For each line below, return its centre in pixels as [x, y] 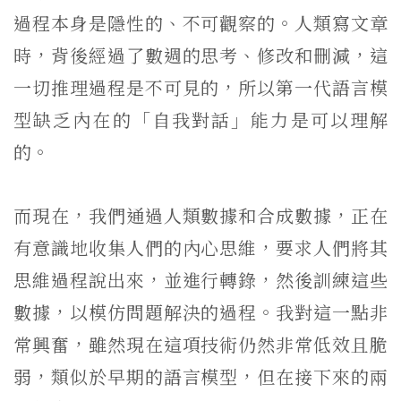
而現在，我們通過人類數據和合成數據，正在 [200, 215]
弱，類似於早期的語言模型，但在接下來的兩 [200, 376]
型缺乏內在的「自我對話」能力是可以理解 [200, 119]
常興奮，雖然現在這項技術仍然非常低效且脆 [200, 344]
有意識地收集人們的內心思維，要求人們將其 [200, 247]
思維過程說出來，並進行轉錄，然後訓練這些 [200, 280]
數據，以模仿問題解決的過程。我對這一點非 [200, 312]
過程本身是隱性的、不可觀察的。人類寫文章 [200, 23]
